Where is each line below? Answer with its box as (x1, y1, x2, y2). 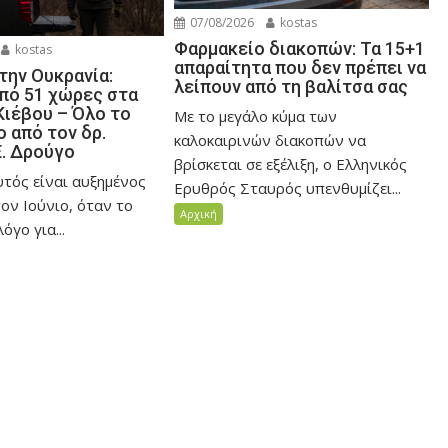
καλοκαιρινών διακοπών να (174, 130, 367, 150)
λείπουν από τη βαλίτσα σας (174, 76, 409, 97)
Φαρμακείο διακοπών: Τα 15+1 (174, 38, 426, 59)
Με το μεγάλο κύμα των (174, 106, 338, 126)
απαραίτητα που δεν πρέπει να (174, 57, 427, 78)
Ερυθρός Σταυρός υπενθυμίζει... (174, 178, 402, 198)
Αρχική (180, 206, 218, 221)
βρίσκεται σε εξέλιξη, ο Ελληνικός (174, 154, 408, 174)
